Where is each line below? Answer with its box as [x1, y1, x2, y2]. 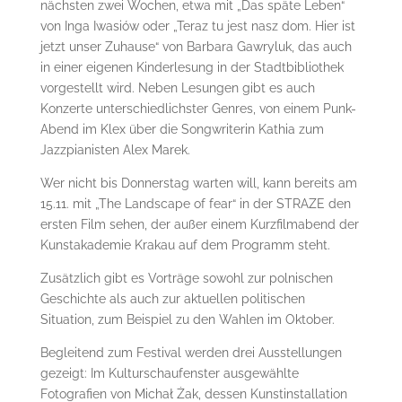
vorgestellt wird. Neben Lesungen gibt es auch [39, 80, 315, 95]
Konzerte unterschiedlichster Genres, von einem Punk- [39, 100, 356, 116]
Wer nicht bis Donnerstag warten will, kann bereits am [39, 175, 357, 190]
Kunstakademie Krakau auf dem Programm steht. [39, 237, 330, 252]
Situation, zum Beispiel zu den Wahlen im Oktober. [39, 311, 335, 327]
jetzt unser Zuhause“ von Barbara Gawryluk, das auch [39, 39, 352, 54]
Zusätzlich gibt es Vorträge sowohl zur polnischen [39, 270, 333, 285]
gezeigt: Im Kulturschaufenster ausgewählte [39, 365, 299, 380]
